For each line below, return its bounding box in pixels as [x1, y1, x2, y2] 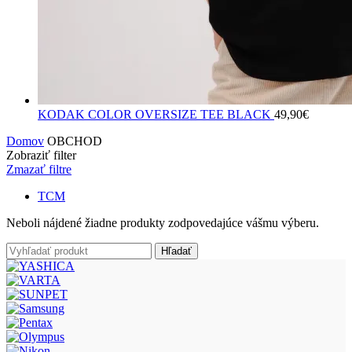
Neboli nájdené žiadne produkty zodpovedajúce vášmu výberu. [6, 216, 319, 230]
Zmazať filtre [6, 163, 71, 177]
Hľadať [161, 245, 192, 258]
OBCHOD [44, 134, 102, 148]
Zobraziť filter [6, 148, 76, 163]
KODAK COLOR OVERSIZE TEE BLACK [38, 108, 274, 122]
